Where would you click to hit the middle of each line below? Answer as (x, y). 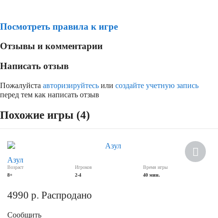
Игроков (84, 167)
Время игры (155, 167)
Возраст (15, 167)
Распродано (67, 195)
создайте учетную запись (157, 85)
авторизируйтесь (71, 85)
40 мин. (151, 175)
